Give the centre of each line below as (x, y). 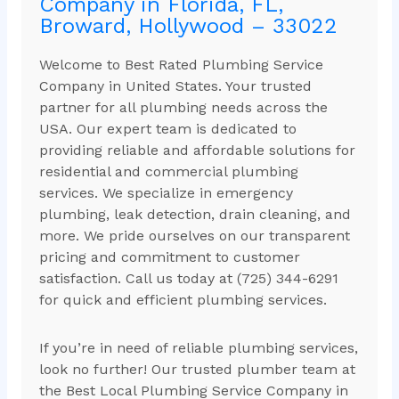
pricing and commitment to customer (169, 257)
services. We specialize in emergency (166, 193)
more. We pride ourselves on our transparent (194, 236)
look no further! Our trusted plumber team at (197, 370)
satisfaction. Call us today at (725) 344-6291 (188, 279)
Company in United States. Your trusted (175, 86)
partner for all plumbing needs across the (183, 108)
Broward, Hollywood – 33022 (188, 26)
